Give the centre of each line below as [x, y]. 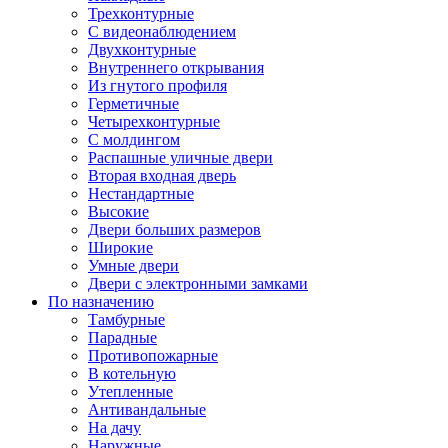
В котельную [132, 374]
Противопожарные [153, 356]
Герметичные [133, 104]
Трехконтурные [141, 14]
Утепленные [130, 392]
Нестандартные [141, 194]
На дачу [114, 428]
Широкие [120, 248]
